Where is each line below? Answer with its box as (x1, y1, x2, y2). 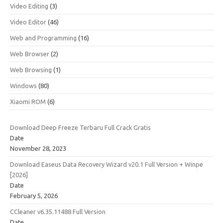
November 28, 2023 (10, 145, 66, 152)
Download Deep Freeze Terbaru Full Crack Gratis (10, 124, 151, 131)
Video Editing (10, 2, 48, 9)
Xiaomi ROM (10, 98, 46, 105)
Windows (10, 82, 37, 89)
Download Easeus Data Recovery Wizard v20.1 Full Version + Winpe (10, 161, 203, 168)
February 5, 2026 (10, 192, 58, 199)
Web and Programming (10, 34, 77, 41)
